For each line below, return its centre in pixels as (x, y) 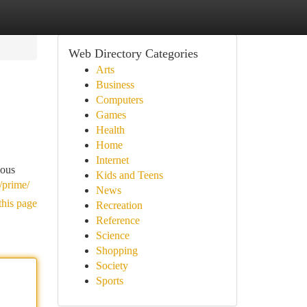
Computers (119, 100)
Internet (112, 160)
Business (115, 85)
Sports (109, 281)
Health (110, 130)
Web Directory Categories (133, 53)
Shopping (116, 250)
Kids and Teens (129, 175)
